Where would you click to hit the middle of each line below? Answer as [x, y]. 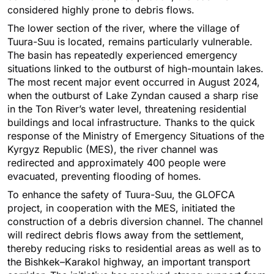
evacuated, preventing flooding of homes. [104, 176]
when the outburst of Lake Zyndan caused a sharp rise [133, 96]
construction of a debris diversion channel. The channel [135, 222]
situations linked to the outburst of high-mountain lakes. [135, 69]
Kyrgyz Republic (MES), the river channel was [113, 150]
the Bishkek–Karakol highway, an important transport [129, 262]
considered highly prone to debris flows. [101, 10]
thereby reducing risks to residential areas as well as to [134, 249]
